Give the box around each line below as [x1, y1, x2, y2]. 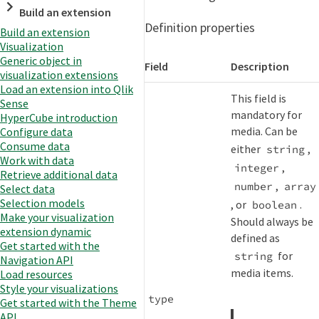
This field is [231, 91, 287, 106]
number [234, 179, 273, 193]
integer [234, 160, 279, 174]
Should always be [231, 214, 314, 229]
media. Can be [231, 124, 298, 139]
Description [231, 59, 290, 74]
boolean [251, 197, 297, 211]
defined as [231, 231, 281, 246]
